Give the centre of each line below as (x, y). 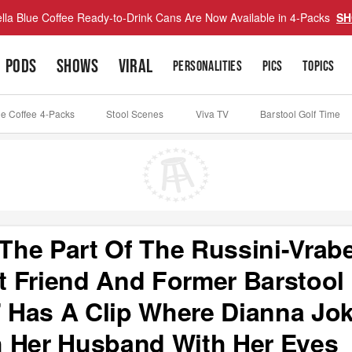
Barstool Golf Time (301, 114)
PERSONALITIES (208, 66)
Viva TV (212, 114)
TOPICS (319, 66)
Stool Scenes (135, 114)
